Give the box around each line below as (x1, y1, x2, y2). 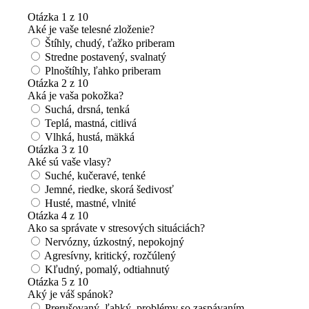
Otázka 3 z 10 (28, 143, 88, 156)
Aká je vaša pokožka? (28, 90, 123, 102)
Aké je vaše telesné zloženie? (28, 23, 154, 36)
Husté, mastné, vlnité (45, 197, 136, 210)
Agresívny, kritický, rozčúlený (44, 250, 176, 262)
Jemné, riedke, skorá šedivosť (45, 183, 174, 196)
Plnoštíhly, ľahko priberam (45, 65, 161, 77)
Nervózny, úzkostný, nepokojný (45, 236, 184, 248)
